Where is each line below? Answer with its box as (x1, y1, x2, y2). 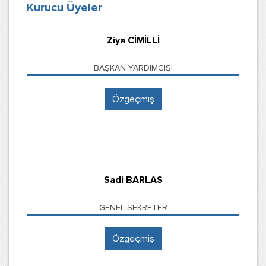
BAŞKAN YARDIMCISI (94, 63, 173, 73)
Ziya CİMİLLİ (107, 34, 160, 46)
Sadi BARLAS (104, 174, 163, 186)
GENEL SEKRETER (99, 202, 167, 213)
